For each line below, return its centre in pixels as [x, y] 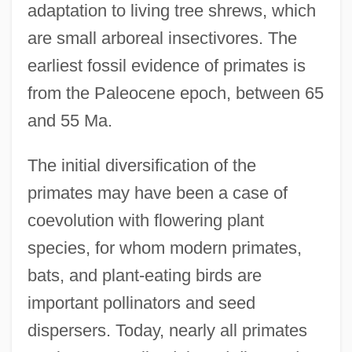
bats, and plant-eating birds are [144, 275]
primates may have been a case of [157, 192]
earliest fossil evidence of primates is [166, 65]
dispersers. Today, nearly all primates [167, 330]
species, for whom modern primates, [164, 247]
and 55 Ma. [70, 120]
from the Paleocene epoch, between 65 [175, 93]
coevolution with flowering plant [145, 220]
